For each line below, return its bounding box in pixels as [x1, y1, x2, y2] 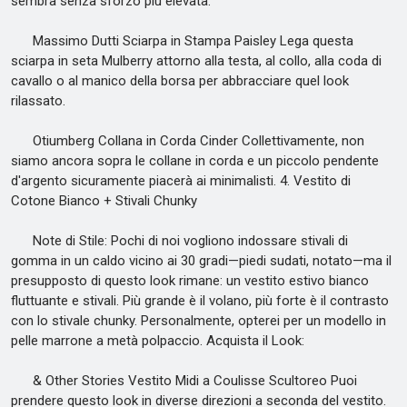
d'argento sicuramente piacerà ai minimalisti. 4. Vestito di [11, 173, 351, 189]
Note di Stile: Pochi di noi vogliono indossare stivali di [11, 233, 348, 249]
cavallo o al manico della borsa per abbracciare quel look [11, 73, 349, 89]
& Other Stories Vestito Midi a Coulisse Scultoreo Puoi [11, 372, 357, 389]
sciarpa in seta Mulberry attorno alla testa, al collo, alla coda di [11, 53, 382, 69]
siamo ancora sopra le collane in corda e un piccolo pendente [11, 153, 379, 169]
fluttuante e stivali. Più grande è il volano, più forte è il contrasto [11, 293, 389, 309]
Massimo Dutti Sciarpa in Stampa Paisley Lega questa [11, 33, 353, 49]
